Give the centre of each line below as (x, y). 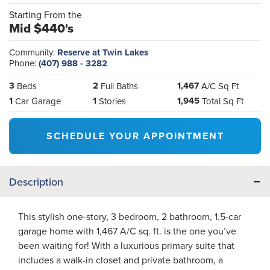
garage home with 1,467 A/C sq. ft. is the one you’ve (127, 231)
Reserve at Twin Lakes (103, 52)
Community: (33, 52)
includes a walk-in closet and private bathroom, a (121, 259)
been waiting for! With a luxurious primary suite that (126, 245)
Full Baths (120, 86)
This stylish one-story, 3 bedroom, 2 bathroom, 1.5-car (130, 216)
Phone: (24, 63)
